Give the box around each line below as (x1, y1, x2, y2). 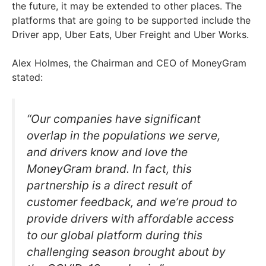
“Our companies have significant (27, 112, 201, 126)
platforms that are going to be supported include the (12, 14, 251, 27)
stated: (12, 71, 43, 84)
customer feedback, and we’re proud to (27, 195, 237, 210)
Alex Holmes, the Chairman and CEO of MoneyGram (12, 57, 246, 69)
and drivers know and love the (27, 145, 188, 160)
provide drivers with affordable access (27, 211, 234, 226)
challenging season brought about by (27, 245, 226, 259)
